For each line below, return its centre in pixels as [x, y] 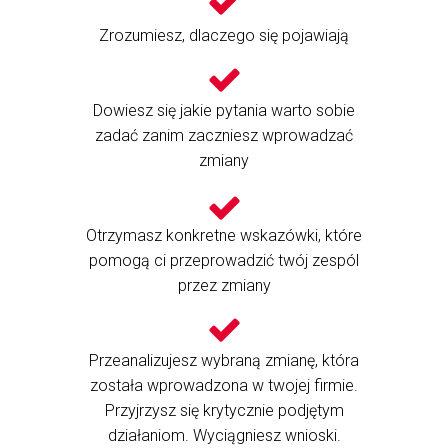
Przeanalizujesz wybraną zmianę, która [224, 360]
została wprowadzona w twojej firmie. [224, 385]
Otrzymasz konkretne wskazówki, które [224, 235]
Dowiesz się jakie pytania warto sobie [224, 110]
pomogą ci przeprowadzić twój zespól [224, 260]
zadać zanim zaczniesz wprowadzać [224, 135]
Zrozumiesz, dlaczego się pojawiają [224, 35]
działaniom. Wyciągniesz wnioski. [224, 435]
